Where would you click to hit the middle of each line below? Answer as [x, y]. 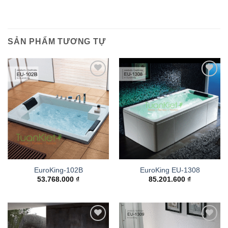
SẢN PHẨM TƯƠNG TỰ [57, 41]
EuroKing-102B [58, 170]
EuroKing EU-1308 [170, 170]
